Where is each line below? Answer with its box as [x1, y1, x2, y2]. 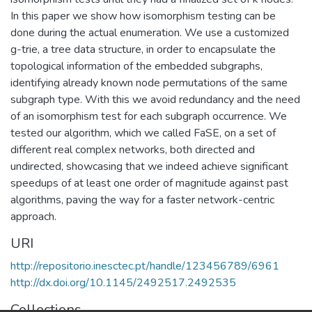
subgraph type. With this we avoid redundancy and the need [10, 92, 300, 107]
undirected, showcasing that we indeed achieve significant [10, 159, 288, 174]
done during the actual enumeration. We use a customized [10, 25, 289, 40]
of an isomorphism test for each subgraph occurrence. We [10, 109, 287, 124]
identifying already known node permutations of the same [10, 75, 288, 91]
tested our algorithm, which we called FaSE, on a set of [10, 125, 276, 141]
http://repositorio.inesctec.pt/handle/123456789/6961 [10, 258, 279, 274]
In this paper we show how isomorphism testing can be [10, 8, 276, 24]
